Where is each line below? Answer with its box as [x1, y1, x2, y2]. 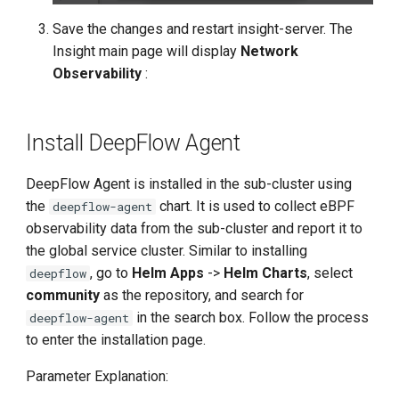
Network [240, 42, 299, 60]
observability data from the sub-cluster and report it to [26, 219, 363, 237]
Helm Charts [224, 264, 308, 281]
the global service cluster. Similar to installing [26, 241, 308, 259]
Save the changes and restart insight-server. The [53, 20, 354, 37]
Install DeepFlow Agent [26, 129, 240, 156]
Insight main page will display [53, 42, 241, 60]
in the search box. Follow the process [133, 308, 370, 326]
